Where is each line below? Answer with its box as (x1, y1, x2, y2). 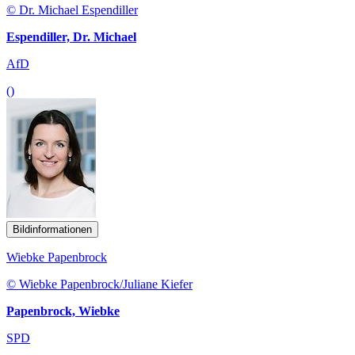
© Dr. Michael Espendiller (6, 2, 138, 17)
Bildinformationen (13, 223, 92, 235)
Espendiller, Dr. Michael (6, 29, 136, 44)
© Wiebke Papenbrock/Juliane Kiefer (6, 277, 193, 291)
